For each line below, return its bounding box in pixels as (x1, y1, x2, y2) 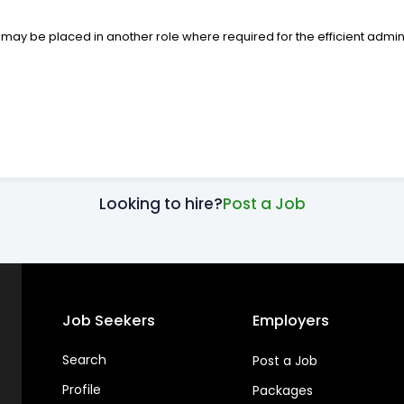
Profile (61, 380, 101, 399)
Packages (252, 381, 314, 399)
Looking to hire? (98, 193, 223, 215)
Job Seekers (61, 310, 155, 331)
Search (61, 351, 106, 369)
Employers (252, 310, 330, 331)
